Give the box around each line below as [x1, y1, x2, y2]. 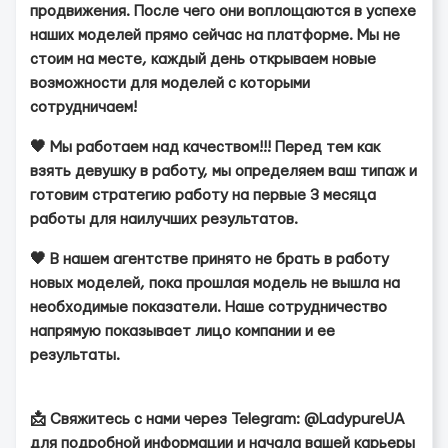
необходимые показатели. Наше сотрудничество [30, 300, 387, 315]
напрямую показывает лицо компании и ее [30, 324, 335, 339]
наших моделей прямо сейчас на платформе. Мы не [30, 28, 400, 43]
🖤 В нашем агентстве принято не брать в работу [30, 252, 389, 267]
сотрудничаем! [30, 100, 137, 115]
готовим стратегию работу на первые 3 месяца [30, 188, 376, 203]
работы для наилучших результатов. [30, 212, 298, 227]
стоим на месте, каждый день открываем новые [30, 52, 376, 67]
